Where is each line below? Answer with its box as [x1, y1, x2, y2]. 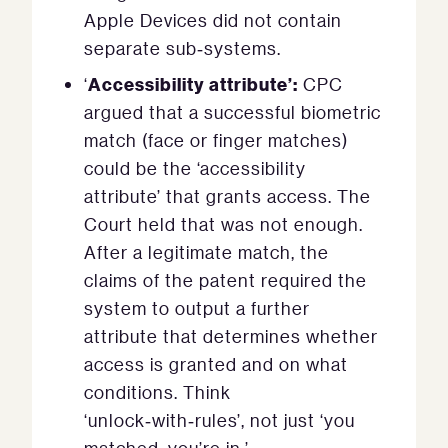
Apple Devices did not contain [84, 9, 342, 32]
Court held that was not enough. [84, 213, 363, 236]
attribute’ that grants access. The [84, 185, 371, 208]
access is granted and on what [84, 353, 348, 376]
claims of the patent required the [84, 269, 367, 292]
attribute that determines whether [84, 325, 378, 348]
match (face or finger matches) [84, 129, 348, 152]
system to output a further [84, 297, 310, 320]
